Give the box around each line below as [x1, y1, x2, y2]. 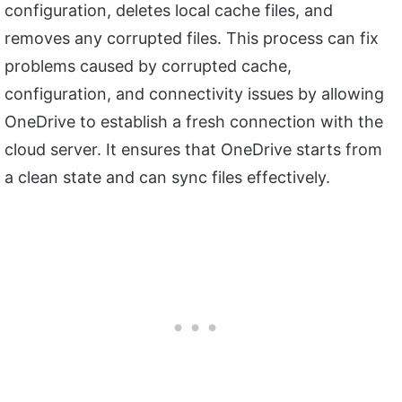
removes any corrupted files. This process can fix [4, 28, 379, 48]
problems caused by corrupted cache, [4, 56, 292, 75]
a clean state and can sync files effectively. [4, 167, 330, 187]
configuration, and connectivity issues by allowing [4, 83, 384, 103]
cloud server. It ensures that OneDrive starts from [4, 139, 382, 159]
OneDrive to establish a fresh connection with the [4, 111, 383, 131]
